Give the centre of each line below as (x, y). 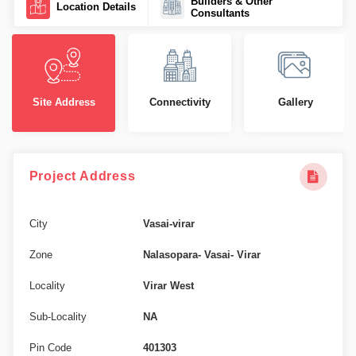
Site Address (64, 102)
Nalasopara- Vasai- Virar (201, 254)
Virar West (168, 285)
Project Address (82, 176)
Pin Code (50, 347)
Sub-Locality (58, 316)
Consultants (220, 13)
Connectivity (180, 102)
